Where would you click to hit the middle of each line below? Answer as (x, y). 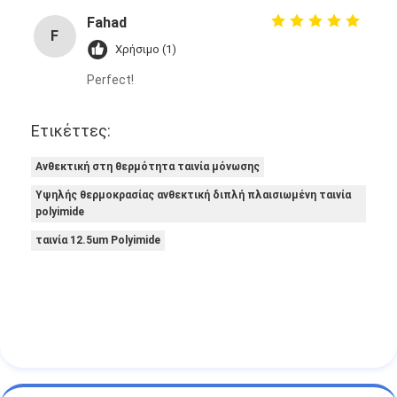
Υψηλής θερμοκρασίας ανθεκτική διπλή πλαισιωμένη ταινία (194, 195)
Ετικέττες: (71, 130)
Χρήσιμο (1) (145, 49)
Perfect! (110, 79)
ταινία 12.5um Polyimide (98, 240)
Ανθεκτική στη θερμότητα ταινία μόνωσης (148, 166)
